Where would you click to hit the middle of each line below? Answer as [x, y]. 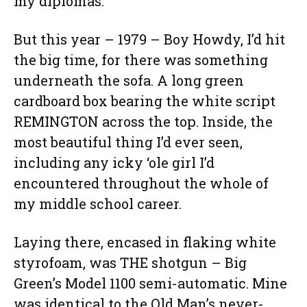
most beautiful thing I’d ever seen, [128, 142]
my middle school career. [98, 204]
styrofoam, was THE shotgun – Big [130, 263]
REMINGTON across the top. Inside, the [143, 122]
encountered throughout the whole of [141, 183]
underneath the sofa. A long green [129, 81]
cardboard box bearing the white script [145, 101]
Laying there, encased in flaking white [145, 242]
